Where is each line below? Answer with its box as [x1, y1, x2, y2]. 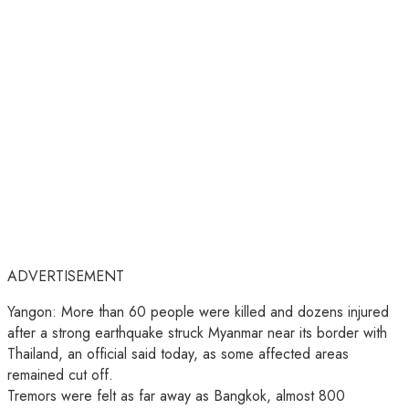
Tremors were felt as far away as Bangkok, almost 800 [7, 385, 345, 407]
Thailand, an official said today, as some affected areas [7, 343, 349, 365]
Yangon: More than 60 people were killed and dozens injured [7, 301, 389, 323]
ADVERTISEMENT [7, 266, 124, 288]
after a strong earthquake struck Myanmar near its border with [7, 322, 387, 344]
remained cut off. [7, 364, 113, 386]
